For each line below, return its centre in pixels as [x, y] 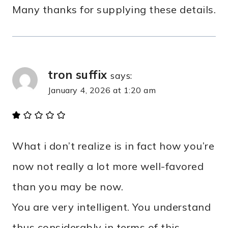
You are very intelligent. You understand [111, 207]
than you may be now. [68, 186]
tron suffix [78, 74]
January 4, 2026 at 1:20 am [102, 90]
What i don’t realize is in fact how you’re [113, 146]
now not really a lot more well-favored [108, 166]
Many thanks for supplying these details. [114, 9]
